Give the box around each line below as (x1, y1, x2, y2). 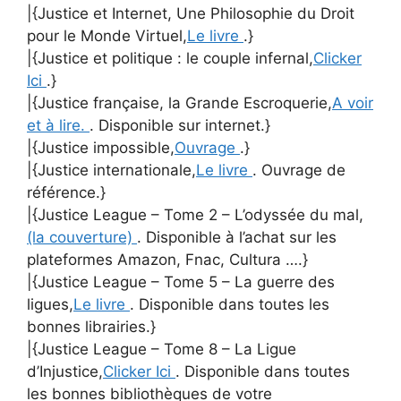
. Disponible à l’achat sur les (137, 228, 337, 246)
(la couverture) (27, 228, 137, 246)
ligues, (27, 295, 73, 313)
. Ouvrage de (252, 161, 346, 179)
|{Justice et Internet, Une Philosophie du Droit (27, 4, 354, 22)
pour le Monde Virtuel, (27, 27, 187, 45)
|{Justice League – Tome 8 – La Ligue (27, 340, 296, 358)
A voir (332, 94, 373, 112)
